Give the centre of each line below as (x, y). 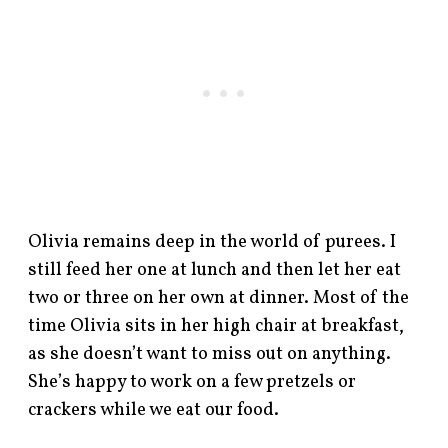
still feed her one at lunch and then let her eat (215, 270)
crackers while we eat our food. (154, 410)
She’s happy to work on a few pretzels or (192, 382)
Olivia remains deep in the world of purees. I (212, 242)
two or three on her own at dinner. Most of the (219, 298)
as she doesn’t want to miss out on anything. (210, 354)
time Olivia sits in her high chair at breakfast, (216, 326)
